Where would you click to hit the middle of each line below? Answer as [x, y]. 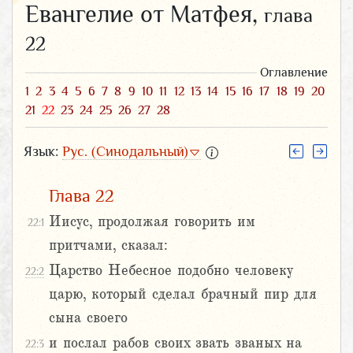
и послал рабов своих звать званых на [175, 343]
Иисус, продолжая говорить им [152, 222]
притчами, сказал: [108, 245]
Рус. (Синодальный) [125, 151]
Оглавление [294, 72]
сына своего [88, 318]
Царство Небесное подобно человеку [171, 271]
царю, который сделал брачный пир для [183, 294]
